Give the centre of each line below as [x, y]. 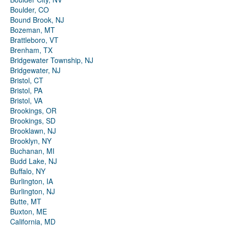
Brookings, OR [33, 111]
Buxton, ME [29, 212]
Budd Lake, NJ [34, 161]
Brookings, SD [33, 121]
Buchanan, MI [32, 151]
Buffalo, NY [28, 171]
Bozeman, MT [33, 30]
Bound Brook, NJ [37, 20]
